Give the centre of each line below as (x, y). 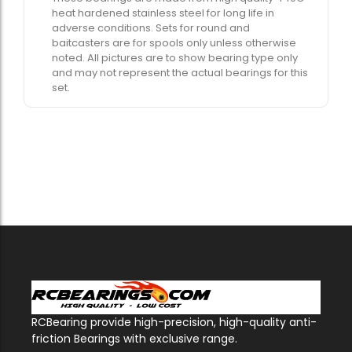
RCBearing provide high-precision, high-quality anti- (174, 323)
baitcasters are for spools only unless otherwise (174, 42)
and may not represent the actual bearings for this (180, 72)
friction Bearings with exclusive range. (134, 339)
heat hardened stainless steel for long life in (163, 13)
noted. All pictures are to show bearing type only (175, 57)
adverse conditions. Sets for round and (151, 27)
